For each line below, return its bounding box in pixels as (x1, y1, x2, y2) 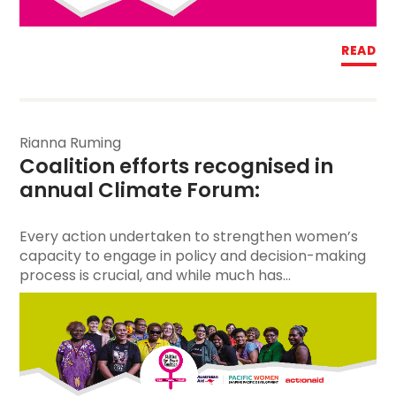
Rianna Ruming (19, 132, 122, 153)
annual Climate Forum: (19, 176, 270, 205)
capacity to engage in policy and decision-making (19, 245, 367, 266)
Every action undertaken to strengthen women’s (19, 225, 359, 247)
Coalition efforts (19, 152, 190, 181)
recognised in (189, 152, 334, 181)
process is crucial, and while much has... (19, 264, 292, 286)
